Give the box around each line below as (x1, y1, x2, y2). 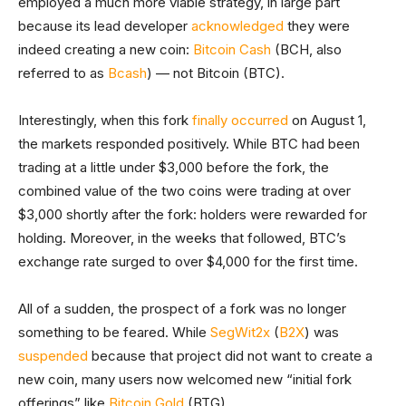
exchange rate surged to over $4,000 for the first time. (18, 253, 358, 271)
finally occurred (192, 111, 288, 130)
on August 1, (288, 111, 366, 130)
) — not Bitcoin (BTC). (147, 64, 285, 82)
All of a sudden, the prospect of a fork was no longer (18, 300, 346, 318)
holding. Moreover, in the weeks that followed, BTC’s (18, 229, 346, 247)
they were (284, 17, 350, 35)
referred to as (18, 64, 108, 82)
